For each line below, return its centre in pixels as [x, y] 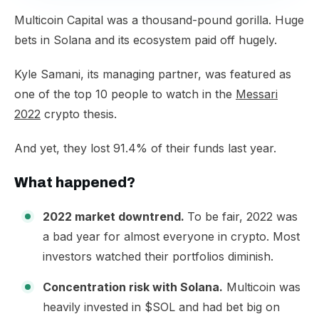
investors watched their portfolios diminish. [158, 256]
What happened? [75, 182]
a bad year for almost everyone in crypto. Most [171, 236]
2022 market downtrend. [115, 216]
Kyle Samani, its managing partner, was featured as [153, 74]
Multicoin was [262, 287]
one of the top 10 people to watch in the [125, 94]
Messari [257, 94]
